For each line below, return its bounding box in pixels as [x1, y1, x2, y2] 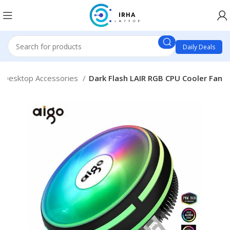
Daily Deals [183, 43, 215, 51]
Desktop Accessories [3, 73, 80, 83]
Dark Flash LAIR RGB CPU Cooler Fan [89, 73, 222, 83]
